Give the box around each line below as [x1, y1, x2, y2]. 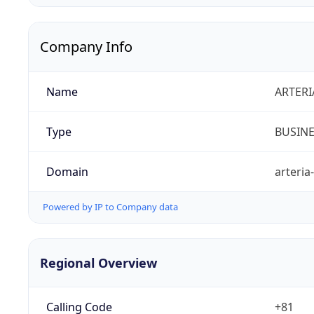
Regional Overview [40, 254, 157, 271]
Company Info [40, 37, 132, 57]
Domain [46, 164, 88, 180]
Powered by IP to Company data [43, 200, 178, 214]
